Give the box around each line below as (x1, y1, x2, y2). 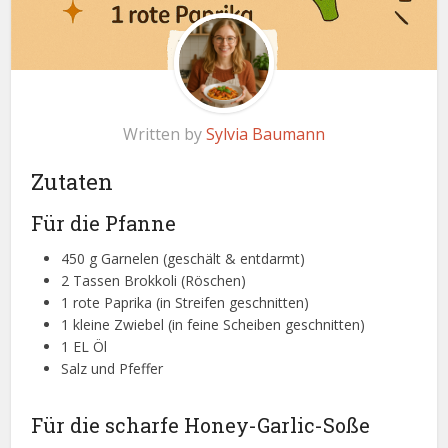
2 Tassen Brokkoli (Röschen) (61, 271, 247, 291)
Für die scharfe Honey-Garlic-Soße (31, 412, 371, 439)
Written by (123, 123, 206, 146)
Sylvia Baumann (206, 123, 325, 146)
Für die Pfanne (31, 210, 177, 237)
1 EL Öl (61, 337, 108, 357)
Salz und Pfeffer (61, 359, 164, 379)
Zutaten (31, 167, 114, 197)
